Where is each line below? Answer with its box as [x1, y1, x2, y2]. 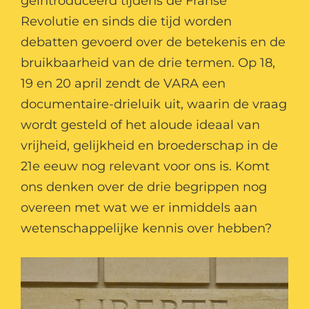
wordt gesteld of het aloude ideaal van [21, 117, 260, 132]
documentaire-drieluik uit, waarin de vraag [21, 97, 287, 112]
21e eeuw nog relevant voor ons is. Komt [21, 159, 270, 174]
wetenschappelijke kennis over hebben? [21, 221, 272, 236]
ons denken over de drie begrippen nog [21, 179, 267, 195]
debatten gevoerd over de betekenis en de [21, 34, 286, 50]
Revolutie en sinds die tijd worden [21, 14, 232, 29]
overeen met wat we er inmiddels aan [21, 200, 257, 215]
